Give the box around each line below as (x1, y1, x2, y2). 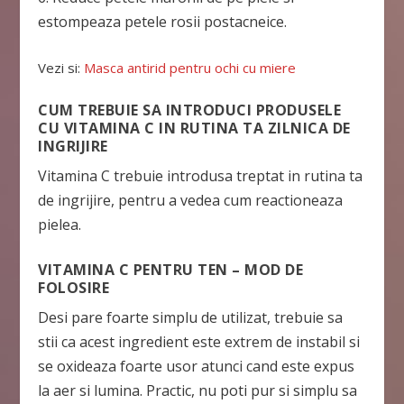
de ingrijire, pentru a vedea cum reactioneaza (38, 190, 344, 211)
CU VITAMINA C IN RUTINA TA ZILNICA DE (38, 118, 351, 139)
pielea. (38, 215, 82, 235)
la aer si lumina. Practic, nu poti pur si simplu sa (38, 380, 358, 400)
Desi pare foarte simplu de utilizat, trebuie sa (38, 307, 344, 327)
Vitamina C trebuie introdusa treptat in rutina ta (38, 166, 363, 187)
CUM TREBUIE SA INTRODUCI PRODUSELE (38, 100, 342, 121)
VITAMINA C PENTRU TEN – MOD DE (38, 259, 304, 280)
